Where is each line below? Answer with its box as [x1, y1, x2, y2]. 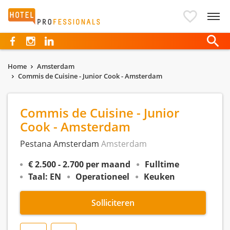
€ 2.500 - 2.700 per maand [28, 159, 130, 170]
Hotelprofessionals [8, 8, 91, 21]
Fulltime [145, 159, 179, 170]
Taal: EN [28, 171, 61, 182]
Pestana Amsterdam [20, 138, 101, 149]
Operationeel [75, 171, 129, 182]
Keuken [144, 171, 175, 182]
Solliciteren [91, 197, 135, 208]
